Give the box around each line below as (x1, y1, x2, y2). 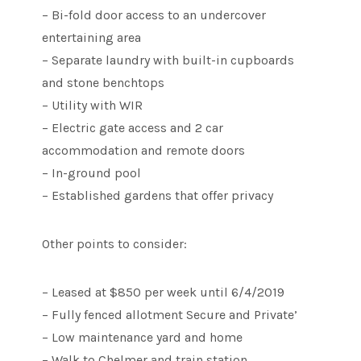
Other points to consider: (42, 236, 188, 252)
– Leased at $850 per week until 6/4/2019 (42, 284, 285, 301)
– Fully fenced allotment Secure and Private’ (42, 307, 298, 323)
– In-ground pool (42, 165, 142, 181)
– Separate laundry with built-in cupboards (42, 52, 295, 68)
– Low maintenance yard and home (42, 330, 243, 346)
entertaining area (42, 30, 142, 46)
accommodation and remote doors (42, 143, 246, 159)
